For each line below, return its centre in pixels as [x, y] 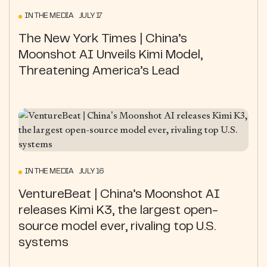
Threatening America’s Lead [99, 71]
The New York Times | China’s [103, 39]
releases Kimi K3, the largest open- [118, 211]
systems [44, 243]
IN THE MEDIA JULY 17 [64, 16]
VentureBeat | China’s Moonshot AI [119, 195]
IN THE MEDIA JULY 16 [65, 171]
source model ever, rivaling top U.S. [117, 227]
